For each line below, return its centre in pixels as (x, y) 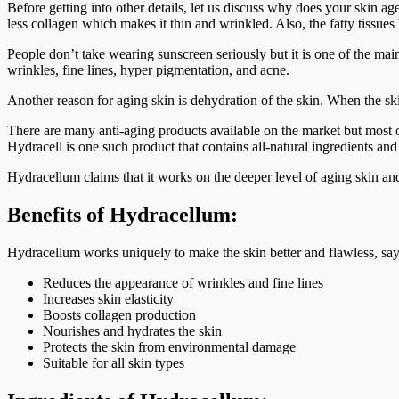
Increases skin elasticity (108, 299)
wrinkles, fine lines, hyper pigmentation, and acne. (148, 70)
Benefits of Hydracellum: (122, 215)
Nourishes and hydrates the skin (132, 331)
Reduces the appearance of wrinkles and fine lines (183, 283)
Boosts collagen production (119, 315)
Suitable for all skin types (114, 363)
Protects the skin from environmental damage (169, 347)
